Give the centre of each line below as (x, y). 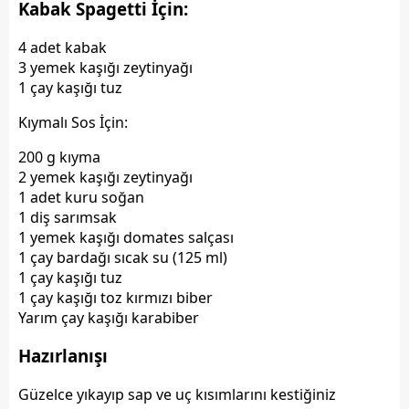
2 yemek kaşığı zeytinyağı (105, 177)
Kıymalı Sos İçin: (73, 122)
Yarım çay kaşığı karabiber (109, 317)
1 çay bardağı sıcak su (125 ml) (123, 257)
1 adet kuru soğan (81, 197)
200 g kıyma (59, 157)
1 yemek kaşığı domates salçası (126, 237)
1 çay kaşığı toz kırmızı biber (115, 297)
